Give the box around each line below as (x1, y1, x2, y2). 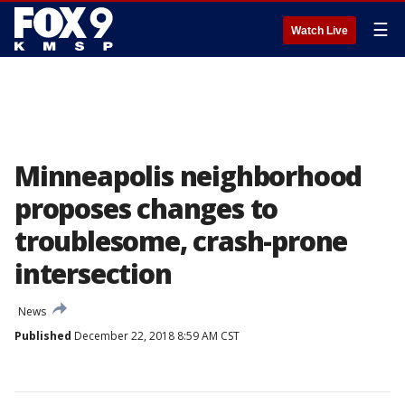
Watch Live (291, 24, 348, 37)
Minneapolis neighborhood (14, 157, 363, 194)
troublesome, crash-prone (14, 222, 348, 259)
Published (14, 328, 71, 344)
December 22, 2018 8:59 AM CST (71, 328, 240, 344)
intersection (14, 255, 172, 292)
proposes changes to (14, 190, 278, 227)
